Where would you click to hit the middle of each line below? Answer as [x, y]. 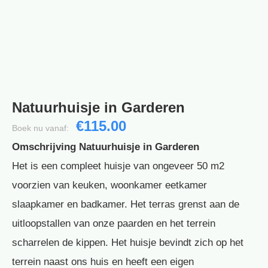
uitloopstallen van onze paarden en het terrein [114, 224]
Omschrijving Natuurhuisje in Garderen [106, 147]
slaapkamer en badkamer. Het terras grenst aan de [126, 205]
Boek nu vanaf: [40, 128]
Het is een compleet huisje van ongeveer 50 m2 [118, 166]
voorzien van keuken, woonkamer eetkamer [109, 185]
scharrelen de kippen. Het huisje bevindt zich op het [128, 243]
